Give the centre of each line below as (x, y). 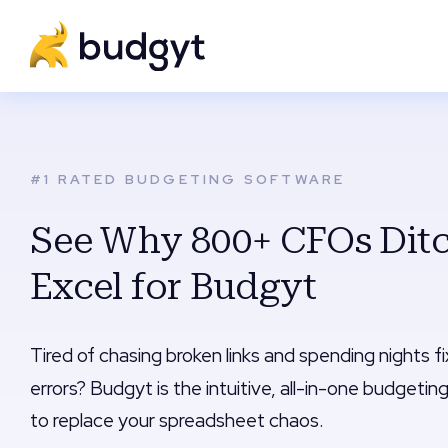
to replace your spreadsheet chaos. (177, 420)
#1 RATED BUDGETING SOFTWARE (188, 179)
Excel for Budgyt (173, 286)
